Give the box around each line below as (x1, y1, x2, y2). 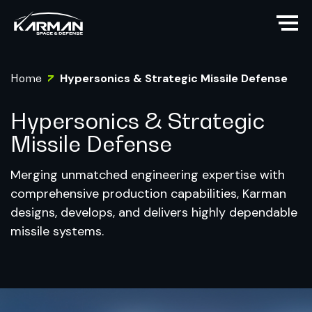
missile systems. (10, 223, 104, 240)
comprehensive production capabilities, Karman (10, 185, 287, 203)
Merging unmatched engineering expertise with (10, 166, 286, 184)
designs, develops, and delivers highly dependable (10, 204, 298, 221)
